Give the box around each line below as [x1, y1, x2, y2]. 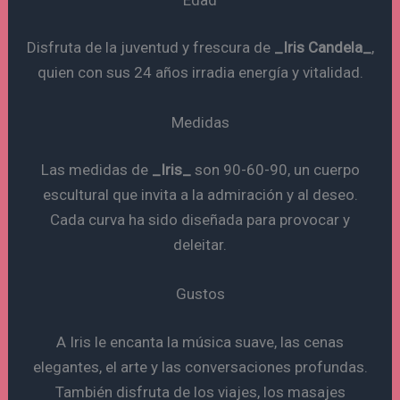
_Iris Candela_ [273, 38, 371, 57]
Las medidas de [40, 161, 152, 179]
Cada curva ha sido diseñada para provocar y [50, 211, 350, 229]
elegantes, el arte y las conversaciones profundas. [32, 357, 368, 376]
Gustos [175, 285, 225, 304]
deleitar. [173, 236, 227, 254]
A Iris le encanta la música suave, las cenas [56, 332, 344, 351]
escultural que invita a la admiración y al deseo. [42, 186, 358, 204]
